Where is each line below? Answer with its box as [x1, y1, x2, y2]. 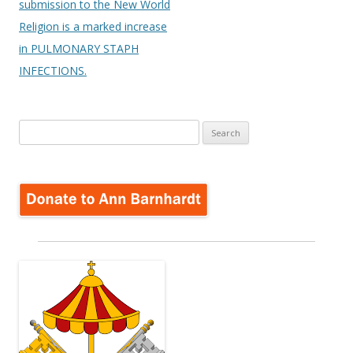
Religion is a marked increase [19, 19, 167, 35]
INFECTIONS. [19, 63, 87, 79]
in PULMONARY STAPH [19, 41, 139, 57]
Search [18, 121, 52, 136]
